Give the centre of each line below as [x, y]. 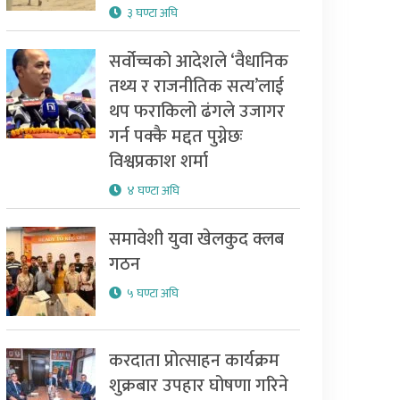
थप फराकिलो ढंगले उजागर [196, 112]
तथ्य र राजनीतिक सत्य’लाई [196, 87]
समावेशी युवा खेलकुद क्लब [196, 240]
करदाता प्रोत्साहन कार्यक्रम [194, 361]
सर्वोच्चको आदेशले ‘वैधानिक [198, 62]
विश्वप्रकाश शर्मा [158, 162]
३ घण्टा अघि [152, 13]
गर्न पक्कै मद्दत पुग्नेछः [175, 137]
